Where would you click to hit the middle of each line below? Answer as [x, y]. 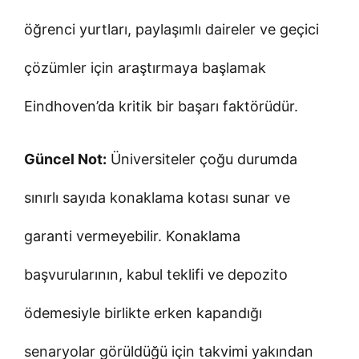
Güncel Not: [65, 159]
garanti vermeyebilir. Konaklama [132, 236]
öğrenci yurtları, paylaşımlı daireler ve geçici [171, 29]
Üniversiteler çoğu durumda [202, 159]
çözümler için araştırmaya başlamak [145, 67]
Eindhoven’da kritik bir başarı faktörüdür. [161, 106]
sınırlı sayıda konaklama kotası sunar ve [157, 197]
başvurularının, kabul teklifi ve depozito [156, 274]
